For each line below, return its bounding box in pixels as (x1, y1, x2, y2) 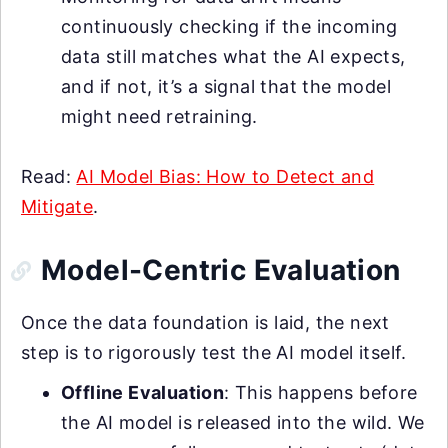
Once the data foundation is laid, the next (21, 312, 390, 334)
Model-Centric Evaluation (41, 253, 401, 288)
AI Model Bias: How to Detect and (76, 166, 375, 188)
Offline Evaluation (61, 382, 225, 404)
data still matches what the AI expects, (61, 46, 406, 68)
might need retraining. (61, 106, 258, 128)
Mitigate (21, 196, 94, 218)
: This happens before (224, 382, 418, 404)
